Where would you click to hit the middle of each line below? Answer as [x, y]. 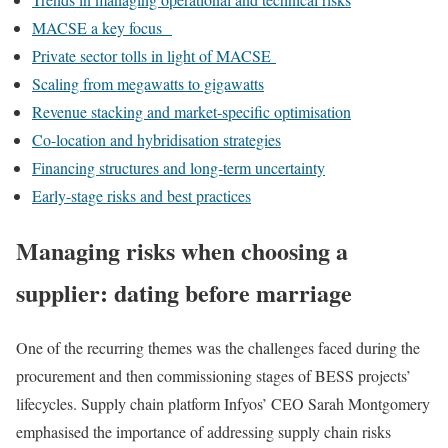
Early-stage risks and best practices [141, 195]
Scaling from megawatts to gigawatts [148, 83]
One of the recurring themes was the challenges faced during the [218, 347]
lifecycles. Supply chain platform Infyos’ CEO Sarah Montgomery [223, 403]
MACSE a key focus [102, 27]
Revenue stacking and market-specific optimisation [191, 111]
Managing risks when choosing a [182, 250]
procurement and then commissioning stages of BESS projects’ [213, 375]
